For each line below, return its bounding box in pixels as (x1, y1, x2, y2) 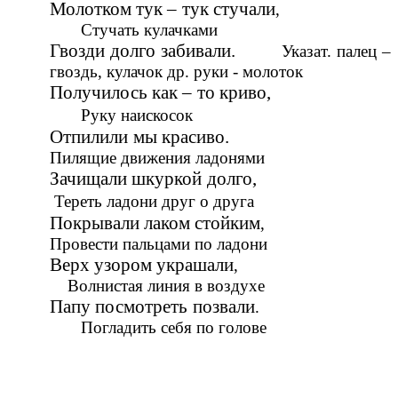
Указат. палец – (282, 41, 392, 60)
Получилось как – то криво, (50, 81, 391, 103)
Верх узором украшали (50, 253, 235, 275)
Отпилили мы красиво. (50, 125, 391, 147)
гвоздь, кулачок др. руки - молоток (50, 61, 303, 81)
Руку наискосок (81, 105, 193, 124)
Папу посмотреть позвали (50, 295, 255, 317)
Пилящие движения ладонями (50, 147, 265, 167)
